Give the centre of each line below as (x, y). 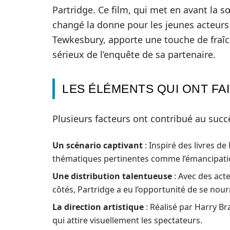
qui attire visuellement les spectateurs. (127, 221)
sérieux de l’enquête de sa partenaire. (134, 55)
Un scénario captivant (98, 146)
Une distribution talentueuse (112, 176)
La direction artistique (98, 207)
